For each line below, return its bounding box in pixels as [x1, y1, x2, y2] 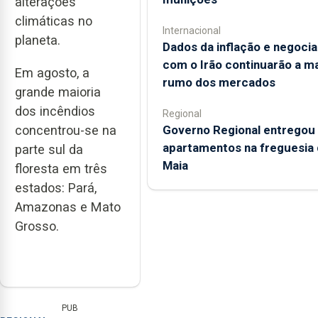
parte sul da [15, 142, 83, 158]
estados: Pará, [15, 180, 97, 196]
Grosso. [15, 219, 59, 234]
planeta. [15, 32, 60, 48]
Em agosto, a [15, 65, 89, 81]
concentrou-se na [15, 123, 116, 138]
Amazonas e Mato [15, 199, 121, 215]
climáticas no [15, 13, 92, 28]
